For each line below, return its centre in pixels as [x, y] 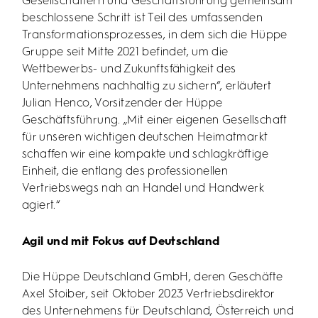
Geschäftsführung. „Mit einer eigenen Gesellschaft [155, 121]
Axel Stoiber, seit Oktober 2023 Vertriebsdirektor [148, 294]
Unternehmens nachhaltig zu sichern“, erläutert [147, 87]
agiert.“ [41, 206]
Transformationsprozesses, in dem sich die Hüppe [155, 35]
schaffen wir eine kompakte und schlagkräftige [145, 155]
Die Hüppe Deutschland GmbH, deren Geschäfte [153, 277]
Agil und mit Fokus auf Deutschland [121, 241]
